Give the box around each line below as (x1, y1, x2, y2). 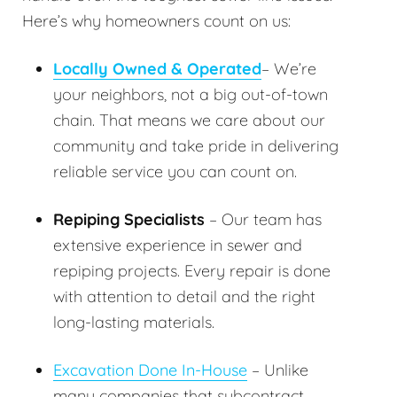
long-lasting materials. (53, 311, 214, 332)
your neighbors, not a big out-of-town (53, 83, 328, 105)
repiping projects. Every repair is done (53, 260, 331, 281)
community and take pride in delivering (53, 135, 339, 156)
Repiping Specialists (53, 208, 205, 230)
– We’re (261, 58, 316, 79)
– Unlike (247, 359, 308, 380)
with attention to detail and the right (53, 285, 315, 307)
